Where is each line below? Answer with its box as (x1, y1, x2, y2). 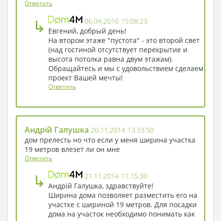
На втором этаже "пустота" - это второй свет (48, 35, 200, 45)
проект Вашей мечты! (48, 73, 123, 82)
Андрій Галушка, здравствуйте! (48, 181, 153, 190)
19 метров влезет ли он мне (25, 144, 120, 154)
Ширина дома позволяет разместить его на (48, 190, 197, 200)
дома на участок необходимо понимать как (48, 209, 195, 219)
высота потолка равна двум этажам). (48, 54, 173, 64)
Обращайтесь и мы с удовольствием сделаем (48, 63, 203, 73)
